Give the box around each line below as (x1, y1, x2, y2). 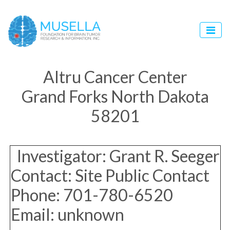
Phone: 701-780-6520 (10, 185, 173, 205)
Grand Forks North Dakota (21, 86, 209, 107)
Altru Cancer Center (43, 67, 187, 87)
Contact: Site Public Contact (10, 165, 209, 186)
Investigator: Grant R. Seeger (10, 146, 220, 166)
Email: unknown (10, 204, 124, 225)
